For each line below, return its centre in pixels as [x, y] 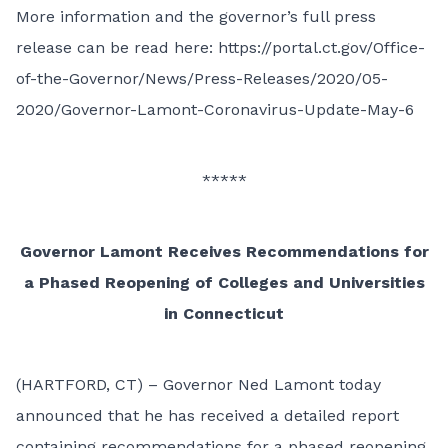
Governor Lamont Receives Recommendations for [224, 251]
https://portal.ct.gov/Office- [321, 47]
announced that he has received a [150, 415]
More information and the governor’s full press [196, 16]
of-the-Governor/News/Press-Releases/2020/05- [202, 78]
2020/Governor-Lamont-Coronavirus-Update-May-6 [215, 109]
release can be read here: [117, 47]
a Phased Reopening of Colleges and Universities [224, 282]
